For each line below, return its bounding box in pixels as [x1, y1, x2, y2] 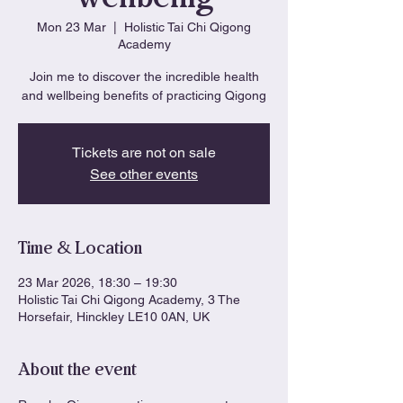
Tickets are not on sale [72, 144, 216, 161]
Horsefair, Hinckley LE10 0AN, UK [18, 309, 210, 324]
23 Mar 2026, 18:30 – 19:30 [18, 275, 177, 290]
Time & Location [18, 234, 142, 263]
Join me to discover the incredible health [29, 69, 259, 84]
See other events [90, 166, 198, 183]
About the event [18, 355, 137, 384]
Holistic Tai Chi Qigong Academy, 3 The [18, 292, 240, 307]
